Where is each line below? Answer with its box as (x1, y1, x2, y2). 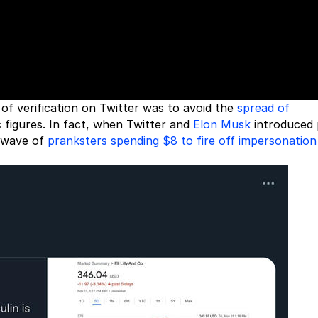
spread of (237, 101, 290, 115)
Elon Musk (193, 117, 251, 131)
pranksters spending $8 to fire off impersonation (48, 133, 317, 148)
